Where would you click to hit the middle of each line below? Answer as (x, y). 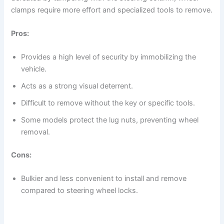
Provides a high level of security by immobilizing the (109, 57)
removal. (36, 132)
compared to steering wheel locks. (80, 191)
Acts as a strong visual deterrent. (77, 86)
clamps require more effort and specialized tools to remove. (112, 10)
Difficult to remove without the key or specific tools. (108, 103)
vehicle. (34, 69)
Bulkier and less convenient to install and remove (104, 179)
